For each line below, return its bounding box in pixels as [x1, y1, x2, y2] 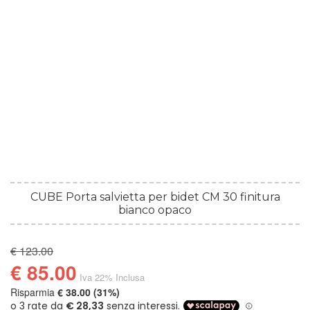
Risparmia [10, 284, 57, 299]
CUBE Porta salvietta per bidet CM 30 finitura [30, 190, 280, 203]
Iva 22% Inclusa [80, 271, 145, 284]
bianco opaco [118, 203, 192, 217]
